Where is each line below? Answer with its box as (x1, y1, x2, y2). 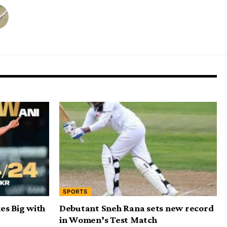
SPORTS (63, 188, 88, 196)
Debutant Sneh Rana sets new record (59, 203, 214, 214)
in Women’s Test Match (59, 214, 157, 225)
